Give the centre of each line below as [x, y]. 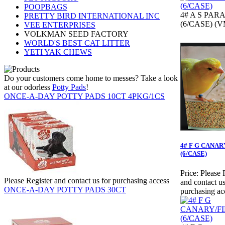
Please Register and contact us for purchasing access [87, 181]
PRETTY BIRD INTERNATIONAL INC [92, 16]
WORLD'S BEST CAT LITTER [77, 43]
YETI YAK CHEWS [58, 52]
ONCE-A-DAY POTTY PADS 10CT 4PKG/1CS [84, 96]
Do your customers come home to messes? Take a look [91, 78]
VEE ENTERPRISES [60, 25]
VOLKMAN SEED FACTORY [76, 34]
